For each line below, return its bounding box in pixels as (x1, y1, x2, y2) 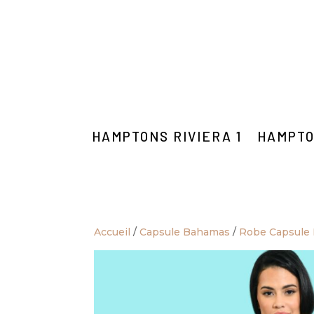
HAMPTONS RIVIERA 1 (92, 128, 242, 144)
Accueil (94, 225, 131, 238)
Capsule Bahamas (139, 225, 231, 238)
